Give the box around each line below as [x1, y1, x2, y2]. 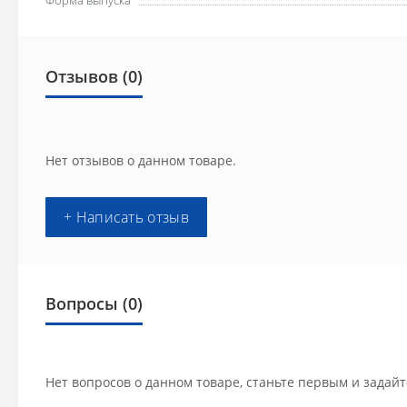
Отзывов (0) [45, 65, 143, 87]
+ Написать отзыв [64, 207, 189, 227]
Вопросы [45, 293, 118, 314]
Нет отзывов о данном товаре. [45, 152, 236, 169]
